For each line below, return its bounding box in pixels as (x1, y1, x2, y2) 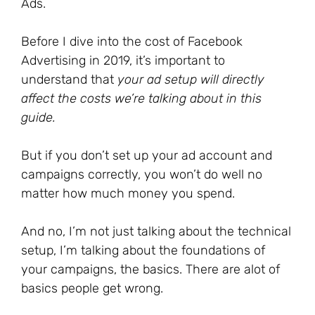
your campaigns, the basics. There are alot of (21, 262, 280, 277)
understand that (21, 72, 117, 87)
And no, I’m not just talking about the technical (21, 224, 291, 239)
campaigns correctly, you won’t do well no (21, 167, 262, 182)
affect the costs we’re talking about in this (21, 91, 262, 106)
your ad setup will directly (117, 72, 264, 87)
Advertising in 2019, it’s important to (21, 53, 225, 68)
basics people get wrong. (21, 281, 163, 296)
